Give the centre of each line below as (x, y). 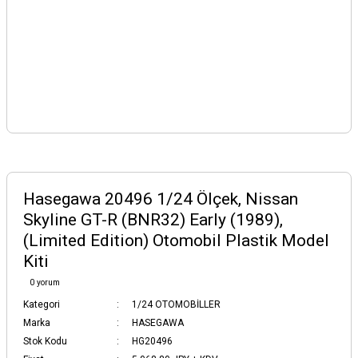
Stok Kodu (45, 341)
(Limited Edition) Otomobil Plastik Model (176, 241)
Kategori (42, 304)
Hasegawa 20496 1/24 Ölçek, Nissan (161, 199)
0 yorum (45, 282)
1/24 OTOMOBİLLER (176, 304)
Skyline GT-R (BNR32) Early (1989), (153, 220)
